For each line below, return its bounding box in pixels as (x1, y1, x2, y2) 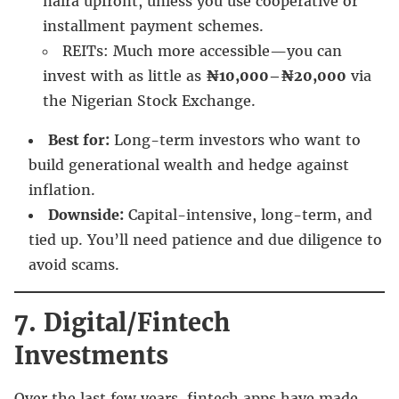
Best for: (48, 130, 110, 149)
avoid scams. (28, 255, 119, 273)
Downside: (48, 205, 124, 224)
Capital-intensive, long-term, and (124, 205, 372, 224)
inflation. (28, 180, 95, 199)
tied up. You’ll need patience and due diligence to (28, 230, 382, 248)
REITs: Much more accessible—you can (62, 41, 342, 60)
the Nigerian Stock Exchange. (43, 91, 256, 110)
